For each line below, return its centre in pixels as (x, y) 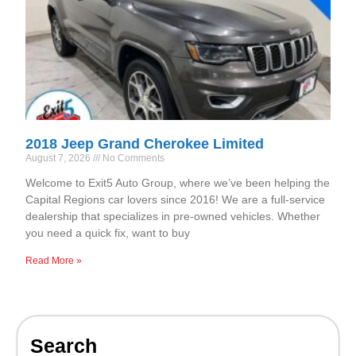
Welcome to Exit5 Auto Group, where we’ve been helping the (178, 182)
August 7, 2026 (60, 158)
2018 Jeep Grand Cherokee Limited (145, 143)
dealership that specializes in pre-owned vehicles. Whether (173, 216)
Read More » (54, 260)
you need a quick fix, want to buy (108, 232)
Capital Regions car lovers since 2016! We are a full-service (176, 199)
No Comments (133, 158)
